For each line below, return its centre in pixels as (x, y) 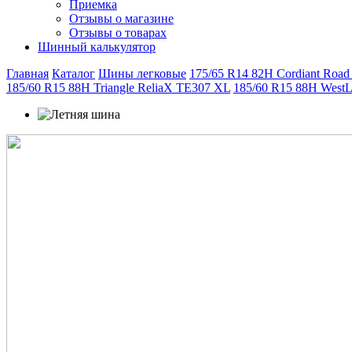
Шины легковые (142, 73)
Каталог (73, 73)
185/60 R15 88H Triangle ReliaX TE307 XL (118, 88)
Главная (27, 73)
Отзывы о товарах (118, 33)
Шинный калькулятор (97, 47)
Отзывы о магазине (121, 18)
